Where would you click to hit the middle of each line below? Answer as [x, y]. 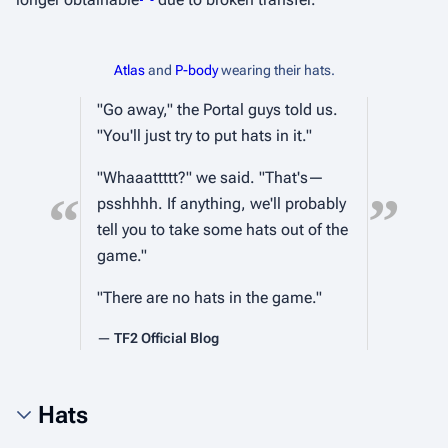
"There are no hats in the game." [209, 297]
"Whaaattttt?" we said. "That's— [210, 177]
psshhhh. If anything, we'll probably [221, 203]
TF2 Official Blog [166, 338]
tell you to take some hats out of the [222, 229]
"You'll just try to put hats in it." [204, 135]
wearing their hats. [276, 70]
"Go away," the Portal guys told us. [217, 109]
